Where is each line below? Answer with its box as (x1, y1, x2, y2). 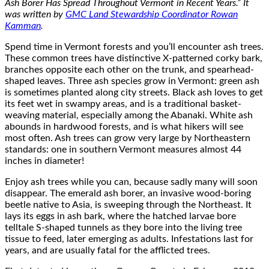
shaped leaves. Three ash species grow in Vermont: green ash (5, 76, 259, 86)
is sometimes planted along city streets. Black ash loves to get (5, 87, 263, 97)
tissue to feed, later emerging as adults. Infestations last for (5, 234, 253, 244)
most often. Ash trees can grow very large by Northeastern (5, 133, 250, 143)
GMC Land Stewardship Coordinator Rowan (65, 9, 238, 19)
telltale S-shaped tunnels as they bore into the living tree (5, 222, 242, 232)
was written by (5, 9, 65, 19)
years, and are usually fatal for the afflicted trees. (5, 245, 210, 255)
